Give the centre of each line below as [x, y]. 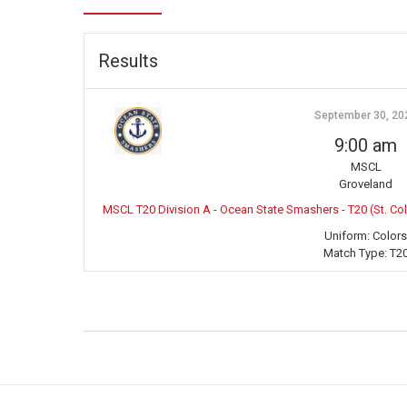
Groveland [366, 184]
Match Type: [355, 253]
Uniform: [347, 235]
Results [128, 60]
